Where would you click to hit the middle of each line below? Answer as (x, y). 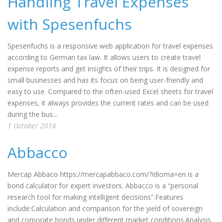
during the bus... (32, 114)
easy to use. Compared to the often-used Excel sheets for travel (110, 91)
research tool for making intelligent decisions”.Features (95, 197)
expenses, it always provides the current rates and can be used (108, 103)
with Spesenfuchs (70, 24)
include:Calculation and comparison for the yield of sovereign (105, 208)
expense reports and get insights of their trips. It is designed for (109, 69)
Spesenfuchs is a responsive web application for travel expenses (110, 46)
